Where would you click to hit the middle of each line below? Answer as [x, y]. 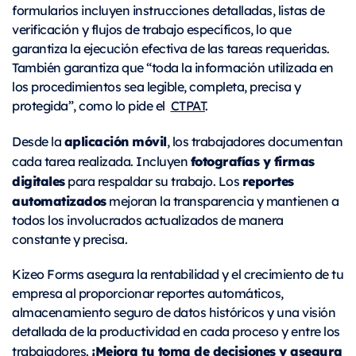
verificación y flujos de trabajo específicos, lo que [151, 29]
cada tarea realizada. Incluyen [101, 161]
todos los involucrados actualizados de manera [148, 220]
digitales [39, 181]
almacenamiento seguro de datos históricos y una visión [174, 312]
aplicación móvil [115, 141]
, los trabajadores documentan [254, 141]
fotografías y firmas [252, 161]
